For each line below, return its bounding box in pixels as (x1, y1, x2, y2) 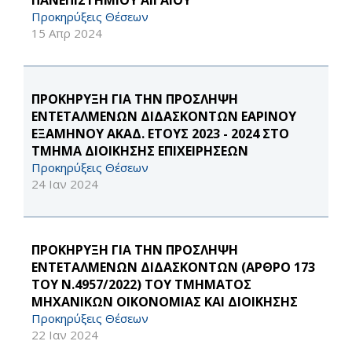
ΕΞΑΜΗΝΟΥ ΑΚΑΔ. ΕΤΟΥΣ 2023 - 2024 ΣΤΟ (31, 125, 289, 143)
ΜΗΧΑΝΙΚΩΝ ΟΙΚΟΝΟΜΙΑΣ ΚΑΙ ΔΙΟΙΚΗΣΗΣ (31, 293, 298, 311)
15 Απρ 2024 (31, 25, 102, 42)
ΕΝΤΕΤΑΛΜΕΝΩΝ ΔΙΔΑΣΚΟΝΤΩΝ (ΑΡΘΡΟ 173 (31, 258, 315, 277)
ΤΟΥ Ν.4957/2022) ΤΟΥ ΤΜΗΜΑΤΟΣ (31, 276, 251, 294)
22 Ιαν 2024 (31, 327, 98, 343)
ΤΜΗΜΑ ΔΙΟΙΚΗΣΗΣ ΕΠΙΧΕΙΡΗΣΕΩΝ (31, 142, 248, 160)
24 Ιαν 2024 (31, 176, 98, 192)
